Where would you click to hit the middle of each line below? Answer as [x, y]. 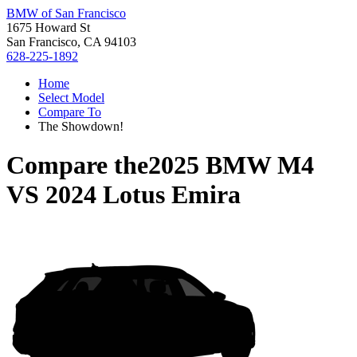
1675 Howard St [48, 27]
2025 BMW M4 [231, 165]
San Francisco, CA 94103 [71, 42]
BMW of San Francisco [66, 13]
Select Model [71, 98]
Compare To [70, 112]
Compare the [77, 165]
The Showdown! [81, 126]
